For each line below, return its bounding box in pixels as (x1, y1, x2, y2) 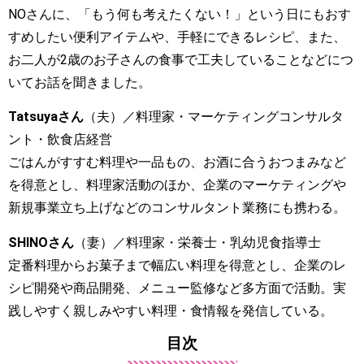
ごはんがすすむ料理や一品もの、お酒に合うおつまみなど (8, 154, 346, 171)
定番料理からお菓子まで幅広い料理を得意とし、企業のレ (8, 257, 346, 273)
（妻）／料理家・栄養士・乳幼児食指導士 (74, 234, 321, 250)
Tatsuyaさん (8, 109, 84, 125)
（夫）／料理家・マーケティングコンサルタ (84, 109, 344, 125)
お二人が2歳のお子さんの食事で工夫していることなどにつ (8, 52, 353, 68)
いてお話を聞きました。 (8, 75, 151, 91)
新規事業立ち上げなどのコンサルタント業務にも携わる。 (8, 200, 346, 216)
